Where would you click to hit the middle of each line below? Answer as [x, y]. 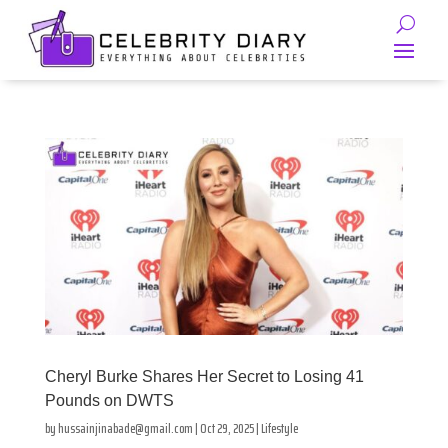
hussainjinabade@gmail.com [125, 428]
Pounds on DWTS [109, 401]
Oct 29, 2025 [226, 428]
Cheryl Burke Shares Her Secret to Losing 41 [204, 377]
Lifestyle [279, 428]
